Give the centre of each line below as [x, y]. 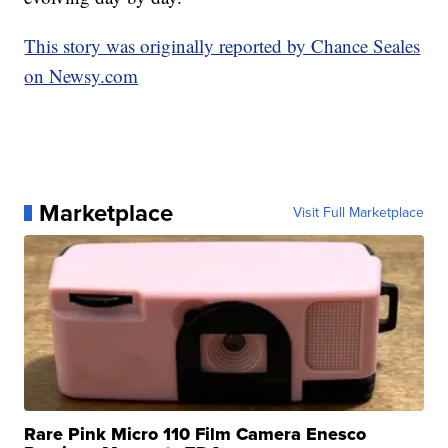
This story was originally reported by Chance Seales [222, 45]
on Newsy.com [81, 75]
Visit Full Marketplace [358, 212]
